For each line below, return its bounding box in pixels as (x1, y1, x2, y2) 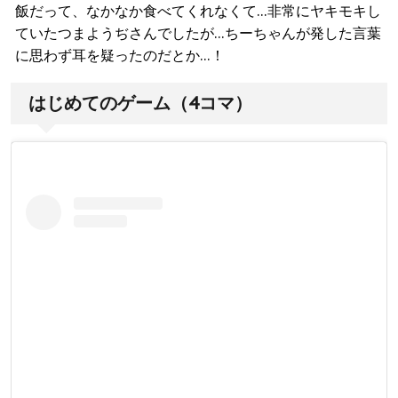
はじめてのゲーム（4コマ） (28, 92, 252, 115)
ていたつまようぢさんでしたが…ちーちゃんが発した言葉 (15, 24, 381, 43)
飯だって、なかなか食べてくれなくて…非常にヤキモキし (15, 2, 381, 20)
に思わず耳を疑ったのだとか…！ (15, 46, 225, 65)
